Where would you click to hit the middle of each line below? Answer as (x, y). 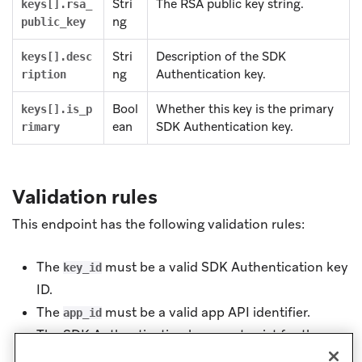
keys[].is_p (57, 109)
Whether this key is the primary (245, 109)
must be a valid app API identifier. (206, 312)
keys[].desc (57, 56)
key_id (82, 267)
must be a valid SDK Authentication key (225, 267)
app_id (82, 312)
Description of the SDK (221, 56)
